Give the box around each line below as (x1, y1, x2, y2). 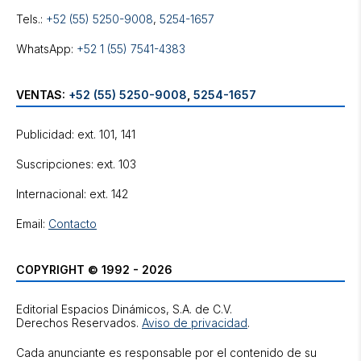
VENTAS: (16, 88, 68, 102)
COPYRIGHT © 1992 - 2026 (16, 263, 172, 276)
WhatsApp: (16, 42, 77, 56)
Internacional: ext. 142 (16, 187, 128, 201)
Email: (16, 217, 48, 230)
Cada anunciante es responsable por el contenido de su (16, 346, 317, 359)
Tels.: (16, 12, 46, 26)
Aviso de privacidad (142, 316, 247, 330)
